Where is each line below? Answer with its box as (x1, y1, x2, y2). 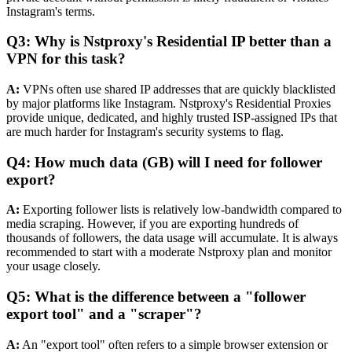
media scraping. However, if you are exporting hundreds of (6, 217, 299, 231)
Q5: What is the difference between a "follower (6, 288, 306, 306)
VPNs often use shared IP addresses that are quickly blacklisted (20, 82, 335, 96)
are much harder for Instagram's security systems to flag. (6, 124, 284, 138)
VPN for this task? (6, 50, 126, 68)
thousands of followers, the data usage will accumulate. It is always (6, 231, 338, 245)
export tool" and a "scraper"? (6, 306, 202, 323)
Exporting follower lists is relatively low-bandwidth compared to (20, 203, 342, 217)
